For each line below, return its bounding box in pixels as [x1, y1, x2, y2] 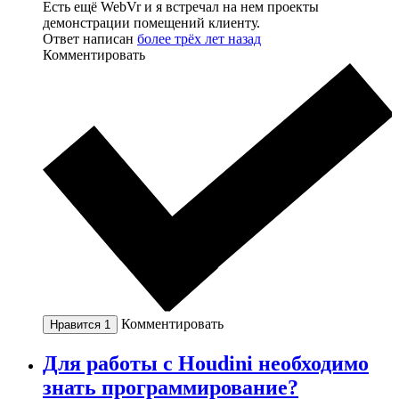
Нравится [50, 318, 104, 332]
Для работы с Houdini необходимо [43, 352, 369, 376]
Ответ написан [43, 31, 137, 47]
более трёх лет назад [137, 31, 261, 47]
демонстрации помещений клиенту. [43, 15, 260, 31]
